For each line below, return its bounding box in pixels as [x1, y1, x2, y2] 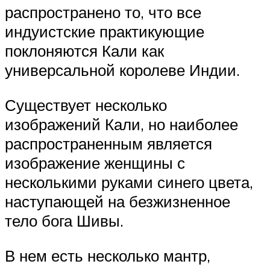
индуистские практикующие [5, 22, 204, 42]
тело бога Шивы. [5, 211, 124, 231]
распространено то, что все [5, 2, 201, 22]
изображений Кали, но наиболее [5, 115, 238, 134]
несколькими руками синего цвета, [5, 172, 253, 192]
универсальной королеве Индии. [5, 60, 240, 80]
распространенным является [5, 134, 212, 154]
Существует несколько [5, 95, 167, 115]
